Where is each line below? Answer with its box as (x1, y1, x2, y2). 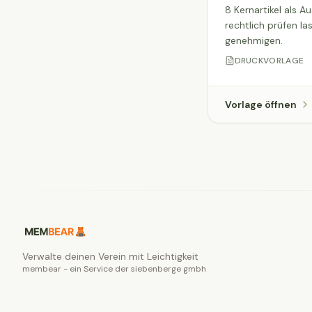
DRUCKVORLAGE (234, 55, 304, 66)
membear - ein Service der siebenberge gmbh (22, 263, 206, 275)
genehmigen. (224, 34, 283, 47)
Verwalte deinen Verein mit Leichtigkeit (22, 250, 198, 263)
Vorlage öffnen (224, 98, 297, 111)
